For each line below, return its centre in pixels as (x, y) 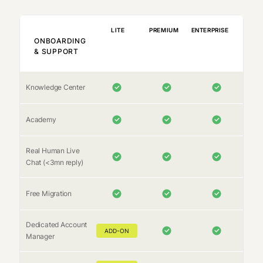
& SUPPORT (56, 52)
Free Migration (49, 194)
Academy (41, 120)
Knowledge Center (55, 87)
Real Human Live (53, 151)
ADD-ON (117, 231)
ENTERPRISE (210, 30)
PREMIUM (164, 30)
